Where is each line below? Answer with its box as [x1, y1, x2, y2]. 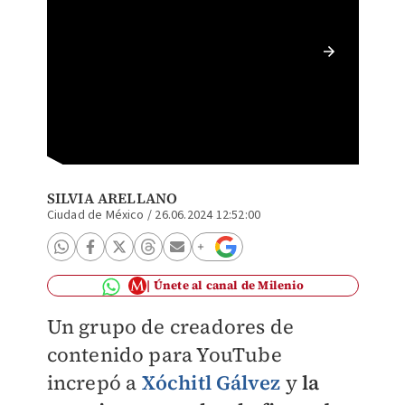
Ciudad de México [46, 206, 145, 224]
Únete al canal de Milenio [153, 278, 304, 293]
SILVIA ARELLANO [46, 188, 178, 208]
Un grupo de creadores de [46, 313, 295, 340]
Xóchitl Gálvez [141, 369, 281, 396]
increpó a [46, 369, 142, 396]
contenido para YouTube [46, 341, 282, 368]
